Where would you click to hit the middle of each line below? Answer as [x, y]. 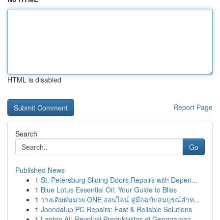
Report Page [193, 107]
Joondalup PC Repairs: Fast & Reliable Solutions [116, 209]
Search [26, 134]
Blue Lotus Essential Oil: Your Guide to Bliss [109, 190]
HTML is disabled [34, 80]
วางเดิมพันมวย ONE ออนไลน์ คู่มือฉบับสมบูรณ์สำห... [120, 199]
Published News [40, 170]
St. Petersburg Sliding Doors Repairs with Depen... [119, 180]
